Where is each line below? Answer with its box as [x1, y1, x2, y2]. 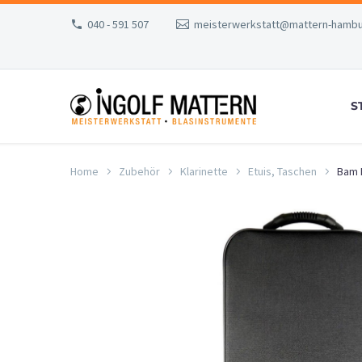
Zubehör [119, 163, 160, 179]
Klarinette [180, 163, 228, 179]
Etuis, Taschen [248, 163, 317, 179]
